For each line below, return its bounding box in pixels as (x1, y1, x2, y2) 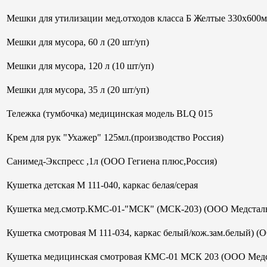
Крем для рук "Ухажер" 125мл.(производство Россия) (7, 132, 223, 142)
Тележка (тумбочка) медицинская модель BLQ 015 (7, 108, 213, 119)
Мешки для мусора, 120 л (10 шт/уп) (7, 60, 154, 71)
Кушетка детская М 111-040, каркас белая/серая (7, 179, 198, 190)
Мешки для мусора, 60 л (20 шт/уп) (7, 36, 149, 47)
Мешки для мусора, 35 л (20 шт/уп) (7, 84, 149, 95)
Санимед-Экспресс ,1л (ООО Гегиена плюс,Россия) (7, 156, 217, 166)
